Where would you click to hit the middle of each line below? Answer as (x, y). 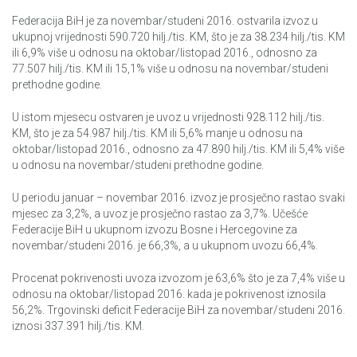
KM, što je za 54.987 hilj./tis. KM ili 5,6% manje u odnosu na (157, 133)
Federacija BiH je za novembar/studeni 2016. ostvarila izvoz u (165, 21)
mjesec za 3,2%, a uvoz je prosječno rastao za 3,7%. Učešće (160, 214)
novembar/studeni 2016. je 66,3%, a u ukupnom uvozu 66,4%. (165, 246)
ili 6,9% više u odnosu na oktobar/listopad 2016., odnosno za (165, 53)
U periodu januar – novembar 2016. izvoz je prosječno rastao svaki (178, 198)
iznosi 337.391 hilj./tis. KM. (78, 326)
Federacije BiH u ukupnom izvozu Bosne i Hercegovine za (155, 230)
